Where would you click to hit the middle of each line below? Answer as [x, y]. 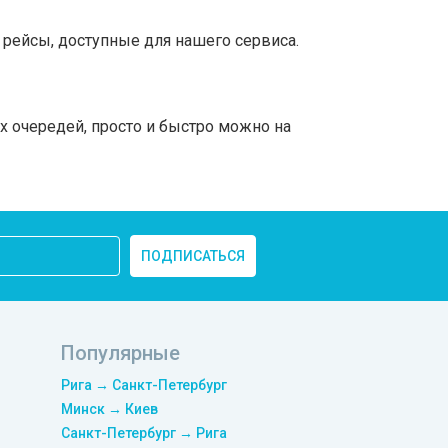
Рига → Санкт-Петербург [144, 385]
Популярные [120, 353]
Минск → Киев [109, 409]
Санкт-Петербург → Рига [144, 433]
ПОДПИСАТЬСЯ [193, 256]
